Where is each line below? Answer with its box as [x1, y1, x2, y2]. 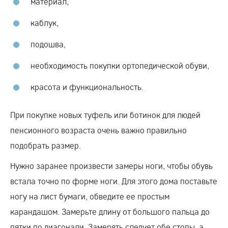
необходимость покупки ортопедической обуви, [31, 60, 209, 71]
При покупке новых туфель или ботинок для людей [10, 109, 201, 120]
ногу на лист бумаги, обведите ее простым [10, 190, 169, 202]
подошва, [31, 38, 66, 49]
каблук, [31, 17, 59, 28]
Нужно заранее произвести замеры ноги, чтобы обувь [10, 160, 213, 171]
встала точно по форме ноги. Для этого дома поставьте [10, 175, 217, 186]
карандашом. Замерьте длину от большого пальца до [10, 206, 210, 217]
